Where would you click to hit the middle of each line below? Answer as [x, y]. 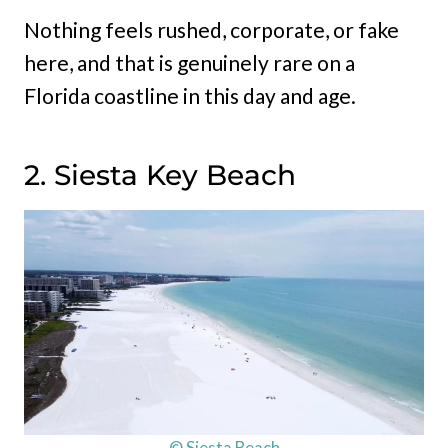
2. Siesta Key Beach [160, 174]
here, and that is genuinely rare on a [189, 62]
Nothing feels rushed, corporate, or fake [211, 29]
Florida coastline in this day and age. [190, 95]
